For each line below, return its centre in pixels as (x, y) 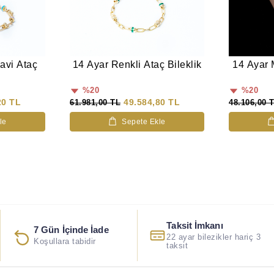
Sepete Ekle (144, 122)
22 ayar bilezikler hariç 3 (214, 238)
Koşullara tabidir (65, 242)
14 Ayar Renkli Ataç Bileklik (137, 65)
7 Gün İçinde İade (71, 230)
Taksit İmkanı (195, 226)
